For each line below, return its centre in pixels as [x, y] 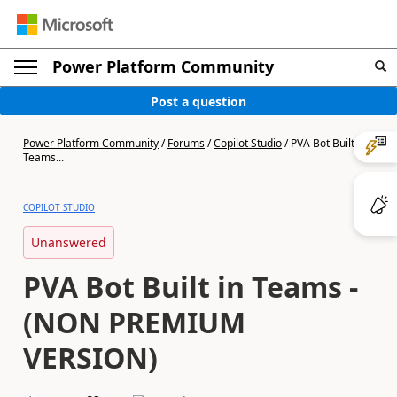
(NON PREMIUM [134, 322]
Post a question [198, 101]
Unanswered [69, 242]
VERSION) [90, 358]
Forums [186, 143]
